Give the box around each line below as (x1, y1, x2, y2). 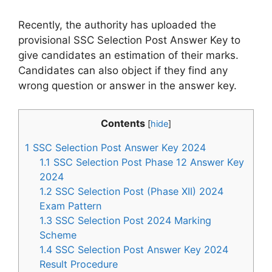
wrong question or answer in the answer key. (18, 80, 237, 92)
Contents (101, 117, 145, 129)
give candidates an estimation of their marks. (18, 49, 239, 62)
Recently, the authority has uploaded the (18, 19, 216, 32)
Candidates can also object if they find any (18, 64, 228, 77)
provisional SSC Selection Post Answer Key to (18, 34, 240, 47)
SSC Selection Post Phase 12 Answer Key (50, 155, 245, 168)
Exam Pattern (39, 199, 102, 212)
